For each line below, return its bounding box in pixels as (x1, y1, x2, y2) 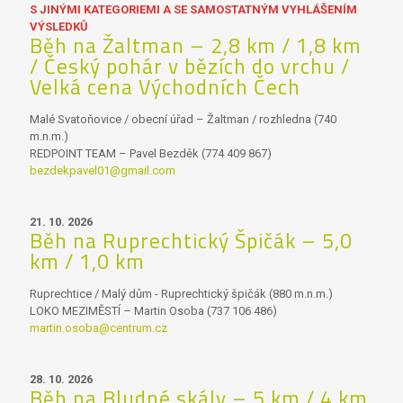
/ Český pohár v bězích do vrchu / (30, 50, 350, 82)
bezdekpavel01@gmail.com (30, 164, 175, 177)
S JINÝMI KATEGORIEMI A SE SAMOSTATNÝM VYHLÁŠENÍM (30, 3, 357, 16)
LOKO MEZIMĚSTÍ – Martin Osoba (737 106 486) (30, 304, 277, 318)
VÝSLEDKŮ (30, 20, 88, 33)
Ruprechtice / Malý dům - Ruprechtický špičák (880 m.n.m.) (30, 287, 333, 300)
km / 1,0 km (30, 246, 145, 277)
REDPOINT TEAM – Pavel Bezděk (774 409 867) (30, 147, 272, 160)
